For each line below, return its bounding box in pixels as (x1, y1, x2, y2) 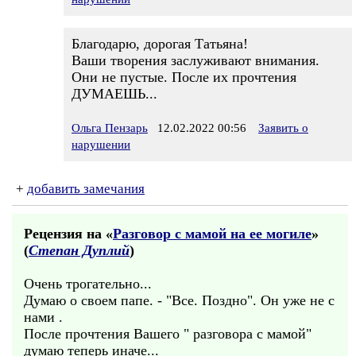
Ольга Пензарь (72, 122, 148, 134)
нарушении (72, 138, 130, 151)
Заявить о (258, 122, 308, 134)
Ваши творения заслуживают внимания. (72, 52, 319, 68)
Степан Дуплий (29, 242, 130, 258)
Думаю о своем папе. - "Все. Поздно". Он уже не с (24, 292, 335, 308)
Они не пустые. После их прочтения (72, 69, 296, 85)
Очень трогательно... (24, 276, 152, 292)
